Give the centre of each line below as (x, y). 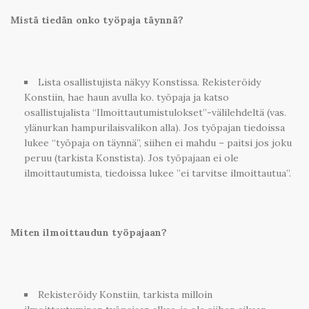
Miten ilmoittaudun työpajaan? (89, 233)
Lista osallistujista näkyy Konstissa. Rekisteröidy (149, 82)
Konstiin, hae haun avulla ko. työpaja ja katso (127, 97)
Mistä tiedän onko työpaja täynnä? (97, 20)
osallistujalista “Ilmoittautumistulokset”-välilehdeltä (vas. (155, 112)
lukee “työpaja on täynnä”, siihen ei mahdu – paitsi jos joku (158, 142)
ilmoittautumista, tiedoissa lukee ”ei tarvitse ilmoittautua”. (158, 173)
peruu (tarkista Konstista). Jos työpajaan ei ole (131, 158)
